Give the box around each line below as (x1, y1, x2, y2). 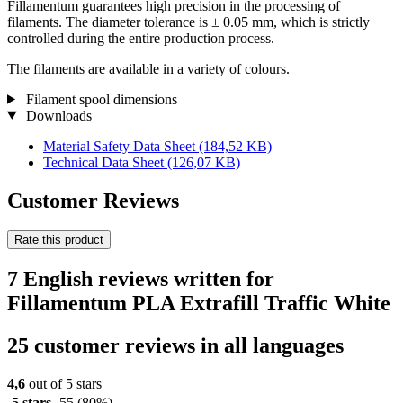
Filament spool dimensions (22, 91, 177, 107)
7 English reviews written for (7, 267, 274, 291)
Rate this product (14, 233, 103, 247)
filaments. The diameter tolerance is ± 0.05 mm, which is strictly (7, 13, 370, 30)
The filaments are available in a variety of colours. (7, 60, 290, 76)
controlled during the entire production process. (7, 30, 274, 46)
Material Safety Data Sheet (43, 138, 199, 154)
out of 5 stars (25, 376, 102, 392)
